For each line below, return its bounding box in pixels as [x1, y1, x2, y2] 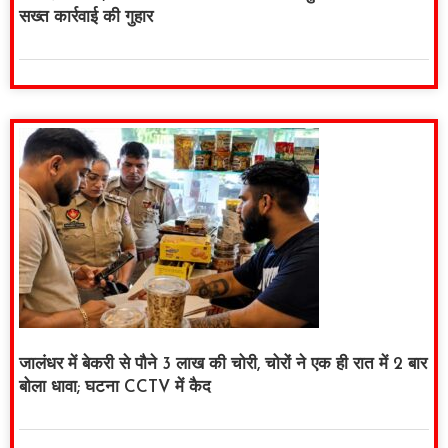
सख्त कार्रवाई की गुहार [19, 9, 153, 27]
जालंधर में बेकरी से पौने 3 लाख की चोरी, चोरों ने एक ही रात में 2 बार [19, 356, 427, 374]
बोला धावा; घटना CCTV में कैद [19, 379, 211, 397]
